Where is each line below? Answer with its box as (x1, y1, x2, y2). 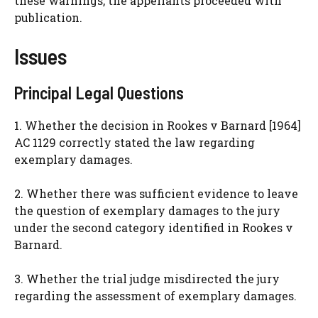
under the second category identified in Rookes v (14, 220, 293, 236)
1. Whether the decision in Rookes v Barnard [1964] (14, 118, 301, 133)
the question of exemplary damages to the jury (14, 203, 280, 219)
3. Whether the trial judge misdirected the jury (14, 271, 280, 287)
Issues (14, 43, 67, 70)
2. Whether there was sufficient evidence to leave (14, 186, 298, 202)
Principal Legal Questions (14, 82, 184, 104)
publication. (14, 10, 82, 26)
